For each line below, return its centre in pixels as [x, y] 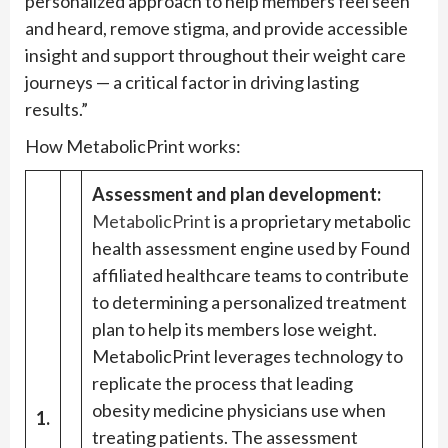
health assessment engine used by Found [251, 248]
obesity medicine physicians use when [239, 410]
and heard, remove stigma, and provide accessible [216, 28]
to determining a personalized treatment [249, 302]
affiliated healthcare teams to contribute [250, 275]
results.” [56, 109]
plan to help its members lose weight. [234, 329]
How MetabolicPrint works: [133, 146]
